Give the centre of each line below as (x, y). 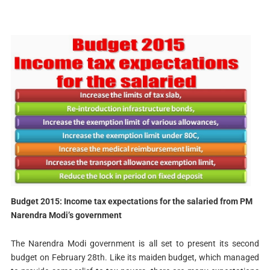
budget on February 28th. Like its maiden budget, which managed (135, 257)
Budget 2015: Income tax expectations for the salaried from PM (131, 202)
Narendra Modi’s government (66, 215)
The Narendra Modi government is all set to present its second (135, 243)
